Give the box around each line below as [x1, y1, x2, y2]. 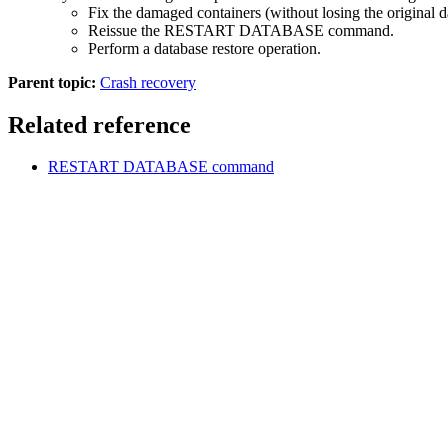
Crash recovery [100, 73, 196, 91]
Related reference [8, 111, 191, 138]
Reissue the [88, 21, 164, 39]
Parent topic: [8, 73, 96, 91]
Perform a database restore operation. [88, 39, 321, 57]
